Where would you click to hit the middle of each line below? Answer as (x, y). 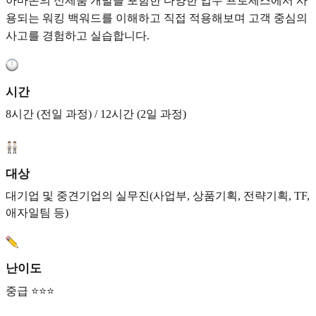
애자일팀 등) (37, 213)
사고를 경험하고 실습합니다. (78, 36)
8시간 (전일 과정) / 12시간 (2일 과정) (96, 114)
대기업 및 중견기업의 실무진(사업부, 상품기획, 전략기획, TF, (158, 196)
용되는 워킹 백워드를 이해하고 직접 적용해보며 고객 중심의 (157, 18)
